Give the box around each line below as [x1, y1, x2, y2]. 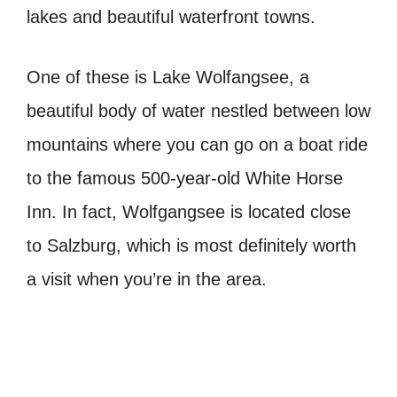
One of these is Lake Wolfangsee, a [27, 67, 309, 88]
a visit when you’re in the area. [27, 269, 267, 290]
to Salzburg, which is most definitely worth [27, 236, 356, 256]
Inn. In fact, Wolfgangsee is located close [27, 202, 351, 222]
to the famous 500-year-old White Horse [27, 168, 343, 189]
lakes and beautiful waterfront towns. [27, 7, 315, 27]
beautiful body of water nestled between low [27, 101, 370, 121]
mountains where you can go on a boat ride [27, 135, 368, 155]
